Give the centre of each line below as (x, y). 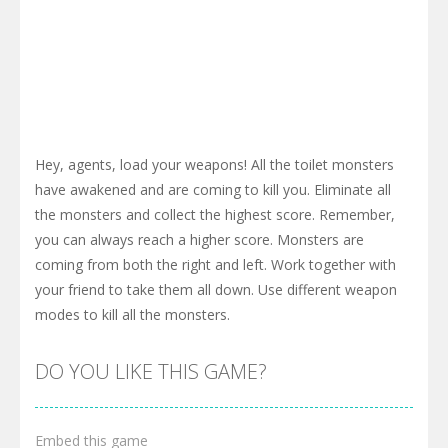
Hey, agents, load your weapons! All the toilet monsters (214, 165)
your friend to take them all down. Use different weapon (216, 290)
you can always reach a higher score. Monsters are (199, 240)
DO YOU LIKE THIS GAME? (151, 372)
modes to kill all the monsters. (132, 315)
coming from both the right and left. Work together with (215, 265)
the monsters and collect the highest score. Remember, (215, 215)
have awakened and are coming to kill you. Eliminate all (213, 190)
